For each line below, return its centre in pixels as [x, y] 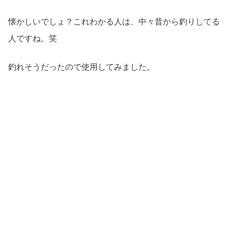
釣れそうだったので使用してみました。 [81, 67]
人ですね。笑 [33, 39]
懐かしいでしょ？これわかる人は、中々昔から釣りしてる [114, 22]
